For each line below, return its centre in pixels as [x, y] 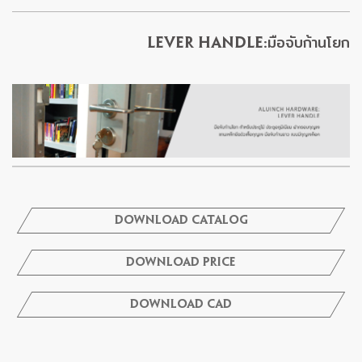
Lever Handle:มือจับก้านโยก [248, 44]
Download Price [181, 263]
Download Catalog [181, 221]
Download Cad [181, 305]
